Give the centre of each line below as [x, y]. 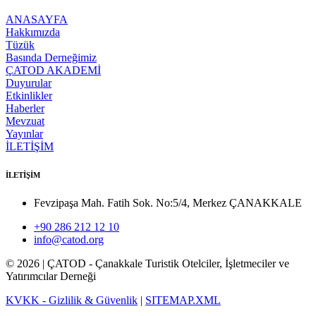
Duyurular [29, 83]
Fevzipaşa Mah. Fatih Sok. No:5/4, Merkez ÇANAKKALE [168, 202]
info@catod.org [69, 239]
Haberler [25, 108]
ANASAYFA [37, 19]
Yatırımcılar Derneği [51, 276]
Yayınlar [24, 133]
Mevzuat [25, 121]
